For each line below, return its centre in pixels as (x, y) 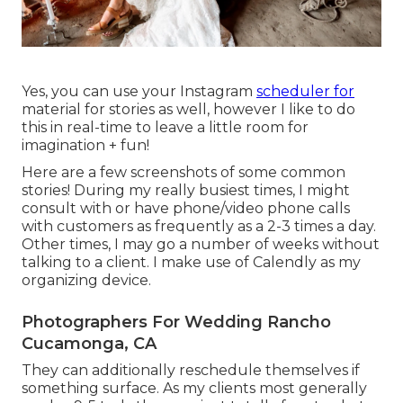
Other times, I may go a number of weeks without (201, 245)
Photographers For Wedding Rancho (176, 322)
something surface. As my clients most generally (194, 389)
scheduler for (305, 92)
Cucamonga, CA (89, 344)
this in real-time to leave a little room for (165, 128)
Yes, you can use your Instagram (139, 92)
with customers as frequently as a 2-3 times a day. (199, 227)
